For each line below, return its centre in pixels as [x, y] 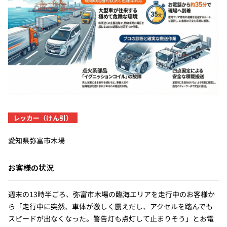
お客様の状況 [31, 167]
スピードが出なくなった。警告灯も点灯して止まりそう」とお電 [111, 218]
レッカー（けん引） [43, 118]
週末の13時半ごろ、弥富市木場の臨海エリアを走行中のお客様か [111, 194]
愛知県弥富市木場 [36, 140]
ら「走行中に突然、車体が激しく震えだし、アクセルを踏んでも [110, 206]
